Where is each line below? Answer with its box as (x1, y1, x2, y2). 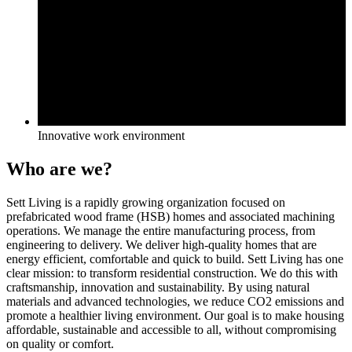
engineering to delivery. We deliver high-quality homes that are (6, 237, 317, 251)
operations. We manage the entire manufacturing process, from (6, 223, 315, 237)
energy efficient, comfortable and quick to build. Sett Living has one (6, 251, 343, 266)
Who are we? (6, 158, 112, 179)
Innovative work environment (38, 128, 185, 142)
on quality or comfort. (6, 336, 114, 350)
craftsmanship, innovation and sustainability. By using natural (6, 280, 310, 294)
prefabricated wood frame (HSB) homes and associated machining (6, 209, 335, 223)
